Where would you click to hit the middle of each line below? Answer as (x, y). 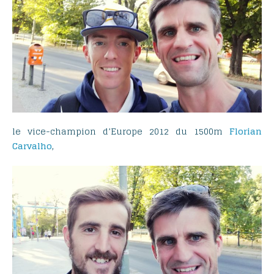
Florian (246, 131)
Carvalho (32, 146)
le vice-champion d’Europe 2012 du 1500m (121, 131)
